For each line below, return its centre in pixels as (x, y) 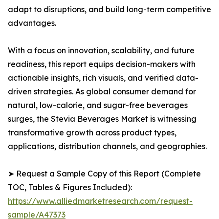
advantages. (32, 23)
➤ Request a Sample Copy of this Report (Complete (104, 174)
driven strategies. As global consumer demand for (102, 92)
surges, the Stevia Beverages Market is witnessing (102, 119)
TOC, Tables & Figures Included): (70, 187)
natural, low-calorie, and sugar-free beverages (98, 105)
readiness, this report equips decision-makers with (102, 64)
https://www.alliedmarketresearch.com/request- (100, 201)
